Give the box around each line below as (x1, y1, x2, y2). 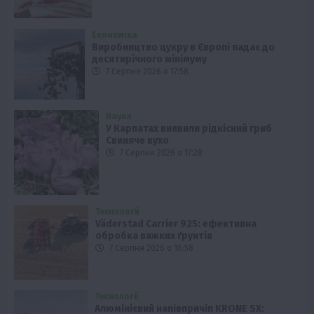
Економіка (91, 29, 137, 40)
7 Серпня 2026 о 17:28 (118, 147, 203, 158)
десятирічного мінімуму (91, 53, 207, 65)
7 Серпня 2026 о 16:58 (107, 243, 193, 253)
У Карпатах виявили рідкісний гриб (106, 122, 273, 135)
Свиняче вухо (106, 134, 170, 146)
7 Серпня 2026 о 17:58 (103, 66, 189, 76)
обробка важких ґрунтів (95, 229, 212, 242)
